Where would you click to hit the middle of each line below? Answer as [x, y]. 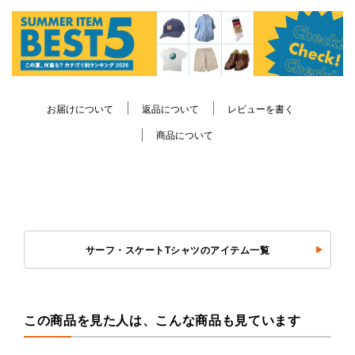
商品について [185, 136]
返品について [170, 109]
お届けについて [80, 109]
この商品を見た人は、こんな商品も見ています [162, 321]
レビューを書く [261, 109]
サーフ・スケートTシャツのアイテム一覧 [177, 251]
